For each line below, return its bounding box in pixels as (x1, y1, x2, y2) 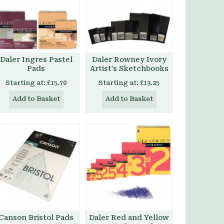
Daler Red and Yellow (89, 213, 169, 221)
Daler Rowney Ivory (91, 55, 166, 63)
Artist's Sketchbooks (89, 64, 168, 72)
